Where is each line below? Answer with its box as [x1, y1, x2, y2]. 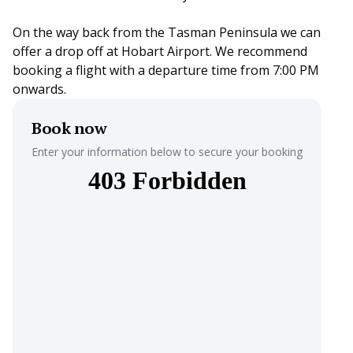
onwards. [13, 80, 66, 98]
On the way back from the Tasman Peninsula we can [13, 23, 321, 41]
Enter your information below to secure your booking [32, 143, 303, 159]
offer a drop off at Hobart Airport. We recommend [13, 42, 307, 60]
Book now [32, 117, 106, 139]
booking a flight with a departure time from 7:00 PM [13, 61, 319, 79]
